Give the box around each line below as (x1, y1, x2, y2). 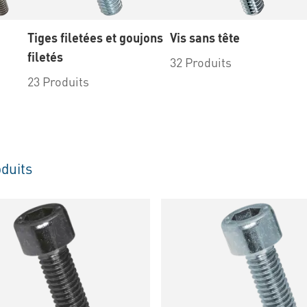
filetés (27, 49, 63, 65)
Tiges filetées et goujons (27, 29, 163, 46)
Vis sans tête (170, 29, 240, 46)
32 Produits (170, 54, 232, 71)
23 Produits (27, 73, 89, 90)
